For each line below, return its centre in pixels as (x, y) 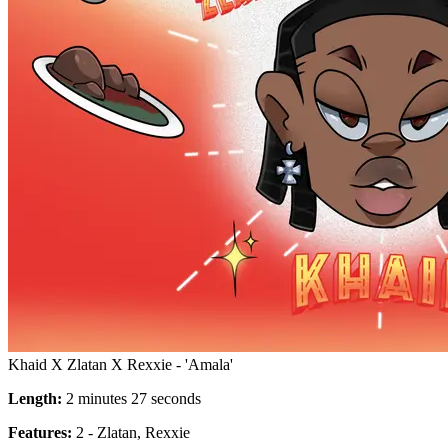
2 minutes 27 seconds (131, 398)
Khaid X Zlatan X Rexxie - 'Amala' (120, 364)
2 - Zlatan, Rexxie (131, 432)
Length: (35, 398)
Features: (40, 432)
